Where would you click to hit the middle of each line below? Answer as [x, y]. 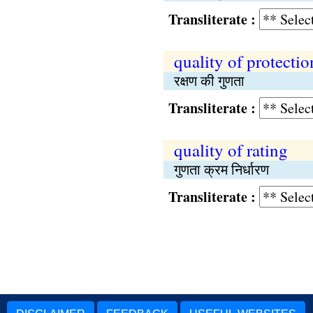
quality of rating [231, 150]
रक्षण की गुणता [209, 81]
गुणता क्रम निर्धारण [221, 169]
